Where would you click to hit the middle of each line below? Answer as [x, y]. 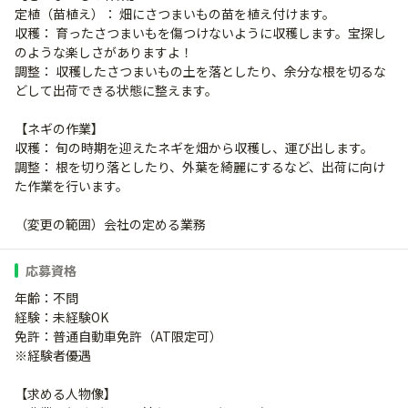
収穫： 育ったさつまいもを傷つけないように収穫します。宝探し [200, 33]
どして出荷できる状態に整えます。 [116, 91]
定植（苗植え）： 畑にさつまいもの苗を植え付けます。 [175, 14]
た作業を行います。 [71, 186]
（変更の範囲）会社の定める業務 [110, 224]
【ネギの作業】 [59, 129]
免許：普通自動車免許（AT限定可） [118, 337]
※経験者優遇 [53, 356]
